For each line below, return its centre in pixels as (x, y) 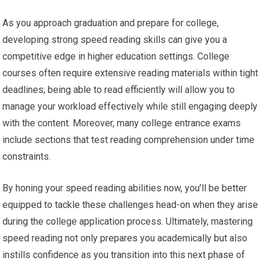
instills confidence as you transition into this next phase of (124, 255)
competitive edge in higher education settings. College (116, 57)
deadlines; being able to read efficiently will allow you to (119, 90)
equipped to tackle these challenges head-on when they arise (131, 205)
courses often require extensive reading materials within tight (131, 73)
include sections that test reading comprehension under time (129, 140)
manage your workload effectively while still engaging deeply (130, 107)
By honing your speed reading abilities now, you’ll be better (125, 188)
